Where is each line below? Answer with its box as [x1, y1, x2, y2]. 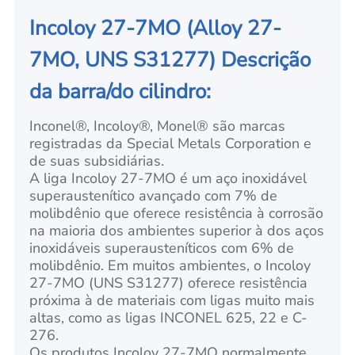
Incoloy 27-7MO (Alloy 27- [29, 13, 282, 42]
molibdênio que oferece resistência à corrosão [29, 203, 324, 223]
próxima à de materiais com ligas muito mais [29, 290, 315, 310]
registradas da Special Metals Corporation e [29, 133, 312, 153]
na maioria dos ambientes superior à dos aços [29, 220, 325, 240]
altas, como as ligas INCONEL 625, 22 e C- [29, 307, 308, 327]
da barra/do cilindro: [29, 77, 212, 105]
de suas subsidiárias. [29, 151, 165, 170]
